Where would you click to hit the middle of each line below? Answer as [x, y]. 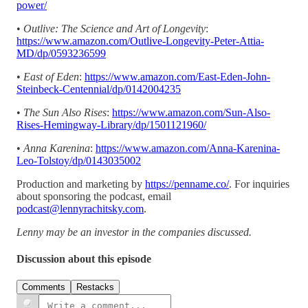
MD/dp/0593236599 [61, 53]
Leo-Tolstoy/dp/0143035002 [79, 160]
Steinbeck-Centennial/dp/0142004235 [99, 89]
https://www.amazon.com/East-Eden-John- [177, 76]
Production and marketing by [81, 184]
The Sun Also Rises [65, 112]
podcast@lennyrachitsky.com [80, 208]
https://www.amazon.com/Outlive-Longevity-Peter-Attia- [140, 41]
